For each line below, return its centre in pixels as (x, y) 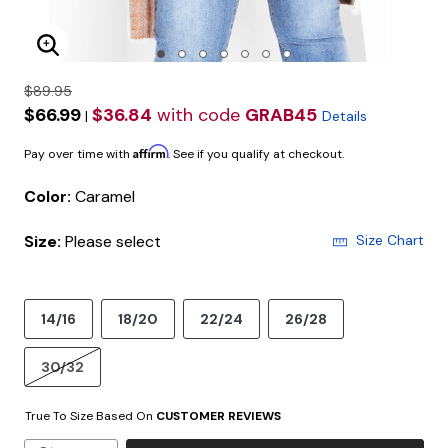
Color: (49, 196)
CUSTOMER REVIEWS (218, 416)
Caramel (105, 196)
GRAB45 (281, 115)
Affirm (150, 151)
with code (198, 115)
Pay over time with (78, 154)
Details (344, 116)
